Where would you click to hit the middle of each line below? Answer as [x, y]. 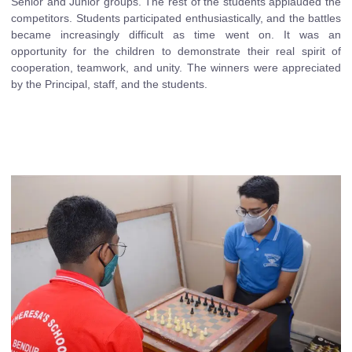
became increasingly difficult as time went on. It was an [176, 34]
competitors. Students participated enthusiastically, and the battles [176, 18]
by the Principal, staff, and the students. [109, 84]
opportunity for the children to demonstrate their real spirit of [176, 51]
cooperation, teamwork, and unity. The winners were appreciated [176, 67]
